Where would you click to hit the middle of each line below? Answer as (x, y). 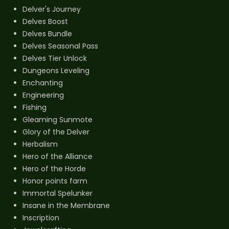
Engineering (43, 95)
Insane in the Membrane (66, 205)
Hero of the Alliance (58, 156)
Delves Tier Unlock (55, 58)
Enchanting (43, 83)
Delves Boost (45, 21)
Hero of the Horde (54, 168)
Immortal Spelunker (58, 193)
